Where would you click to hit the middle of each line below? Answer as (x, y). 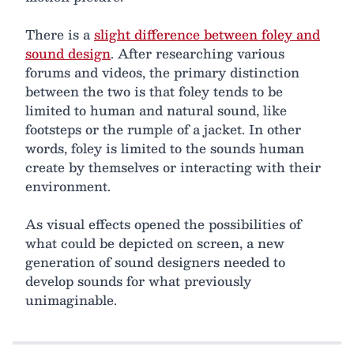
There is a (60, 34)
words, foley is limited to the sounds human (165, 148)
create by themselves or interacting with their (173, 167)
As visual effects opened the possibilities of (163, 224)
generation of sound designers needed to (155, 262)
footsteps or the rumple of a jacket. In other (163, 129)
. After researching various (198, 53)
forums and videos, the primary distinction (162, 72)
